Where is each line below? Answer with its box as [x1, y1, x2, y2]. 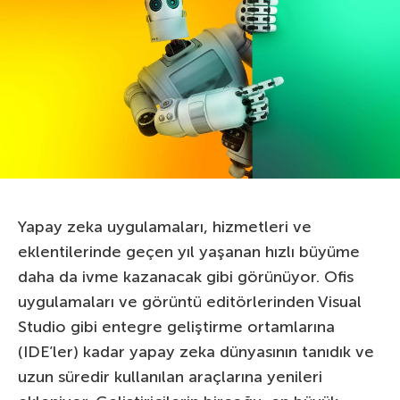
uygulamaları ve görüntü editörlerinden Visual [18, 292, 362, 312]
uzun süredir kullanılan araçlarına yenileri [18, 367, 322, 387]
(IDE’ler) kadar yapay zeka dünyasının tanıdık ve [18, 342, 374, 362]
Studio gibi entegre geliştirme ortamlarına [18, 317, 335, 337]
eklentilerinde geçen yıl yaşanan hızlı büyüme [18, 242, 360, 262]
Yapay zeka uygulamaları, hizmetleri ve [18, 217, 312, 237]
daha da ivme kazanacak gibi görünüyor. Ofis [18, 267, 354, 287]
